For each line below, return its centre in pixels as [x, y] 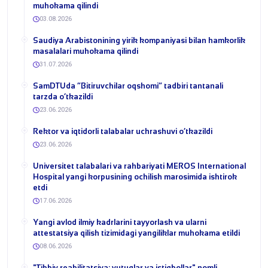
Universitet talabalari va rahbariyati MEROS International [139, 166]
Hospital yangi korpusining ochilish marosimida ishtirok [135, 176]
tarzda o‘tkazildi [63, 96]
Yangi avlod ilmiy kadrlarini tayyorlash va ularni [120, 222]
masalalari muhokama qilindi [86, 51]
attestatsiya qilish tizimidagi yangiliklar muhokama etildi [136, 233]
